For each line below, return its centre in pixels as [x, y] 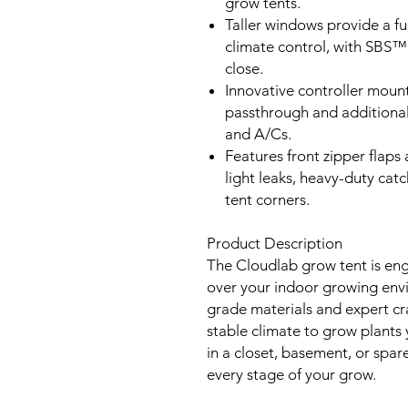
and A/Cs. [258, 134]
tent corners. [267, 199]
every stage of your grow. [291, 374]
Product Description [275, 243]
